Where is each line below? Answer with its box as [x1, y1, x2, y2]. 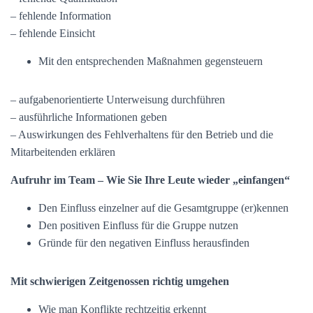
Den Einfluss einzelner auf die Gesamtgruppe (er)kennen [38, 202, 289, 214]
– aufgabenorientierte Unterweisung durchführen [10, 94, 225, 105]
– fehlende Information [10, 10, 111, 22]
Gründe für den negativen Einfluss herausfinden [38, 237, 249, 249]
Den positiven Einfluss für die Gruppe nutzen [38, 219, 238, 231]
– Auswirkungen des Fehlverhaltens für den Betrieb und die [10, 129, 273, 140]
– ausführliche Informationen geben [10, 111, 167, 123]
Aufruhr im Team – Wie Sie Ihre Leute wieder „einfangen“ [10, 174, 290, 186]
